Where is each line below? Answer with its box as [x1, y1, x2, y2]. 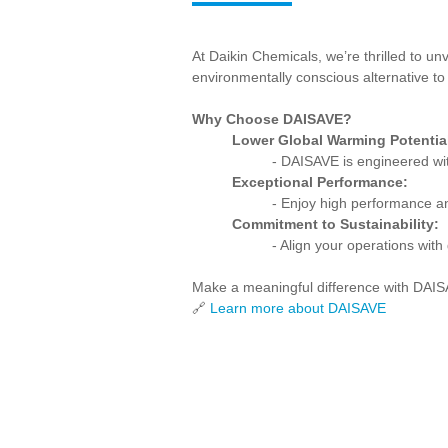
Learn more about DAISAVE [210, 301, 386, 316]
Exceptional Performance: [232, 175, 408, 190]
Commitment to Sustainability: [232, 217, 439, 232]
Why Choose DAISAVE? [192, 112, 352, 127]
